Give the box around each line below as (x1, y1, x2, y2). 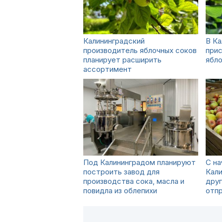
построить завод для (83, 167, 160, 176)
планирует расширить (83, 55, 162, 64)
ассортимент (83, 64, 132, 74)
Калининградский (83, 36, 145, 46)
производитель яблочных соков (83, 46, 197, 55)
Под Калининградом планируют (83, 158, 196, 167)
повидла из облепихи (83, 186, 157, 195)
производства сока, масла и (83, 176, 184, 186)
